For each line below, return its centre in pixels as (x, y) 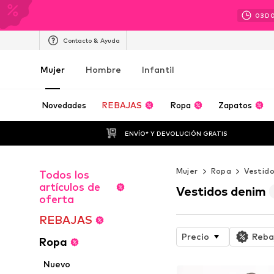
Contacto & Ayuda (91, 40)
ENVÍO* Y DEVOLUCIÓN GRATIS (176, 133)
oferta (57, 199)
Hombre (103, 69)
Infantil (158, 69)
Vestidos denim (221, 191)
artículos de (70, 187)
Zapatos (235, 105)
